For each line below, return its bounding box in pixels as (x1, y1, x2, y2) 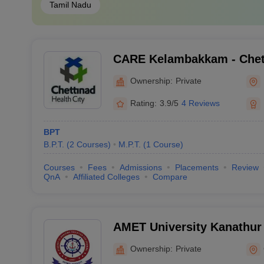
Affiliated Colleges (72, 172, 140, 181)
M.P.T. (118, 140, 141, 149)
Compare (152, 172, 187, 181)
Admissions (119, 163, 162, 172)
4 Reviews (181, 98, 220, 108)
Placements (174, 163, 219, 172)
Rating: (130, 98, 157, 108)
